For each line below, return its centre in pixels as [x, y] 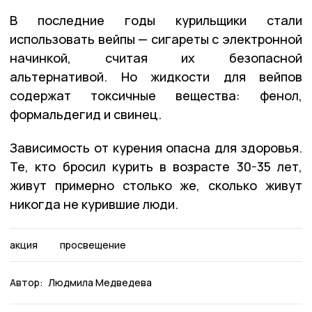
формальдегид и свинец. [86, 114]
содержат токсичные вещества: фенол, [156, 95]
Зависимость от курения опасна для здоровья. [156, 147]
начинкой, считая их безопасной [156, 57]
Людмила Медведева [100, 282]
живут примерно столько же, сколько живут [156, 185]
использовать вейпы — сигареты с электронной [156, 39]
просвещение [93, 244]
